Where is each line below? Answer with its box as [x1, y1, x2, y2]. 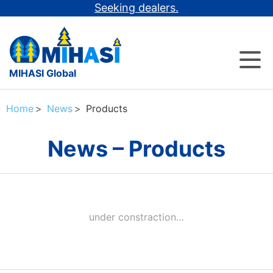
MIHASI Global [9, 67, 76, 79]
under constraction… [89, 211, 184, 223]
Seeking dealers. [94, 1, 179, 14]
